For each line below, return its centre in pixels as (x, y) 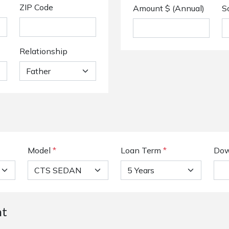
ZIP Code (36, 7)
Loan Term (141, 150)
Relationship (43, 51)
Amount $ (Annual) (169, 8)
